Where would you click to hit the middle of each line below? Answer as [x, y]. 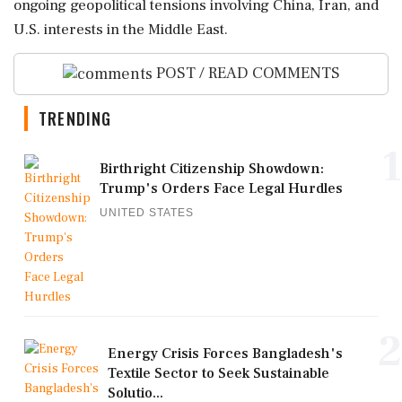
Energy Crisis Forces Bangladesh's [225, 353]
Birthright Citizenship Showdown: [212, 168]
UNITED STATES [147, 212]
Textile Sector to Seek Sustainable [218, 373]
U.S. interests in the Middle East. [121, 30]
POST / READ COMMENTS [246, 73]
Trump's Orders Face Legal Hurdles [221, 188]
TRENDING [75, 118]
